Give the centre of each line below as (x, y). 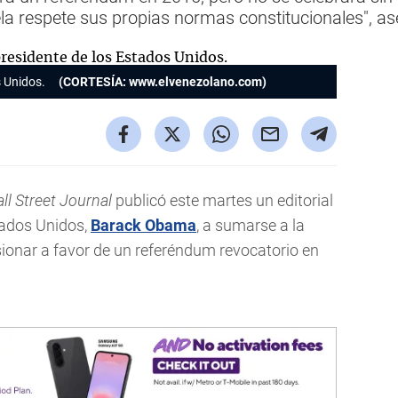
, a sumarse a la (251, 225)
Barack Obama (143, 225)
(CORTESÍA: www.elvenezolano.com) (163, 82)
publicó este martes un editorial (223, 200)
